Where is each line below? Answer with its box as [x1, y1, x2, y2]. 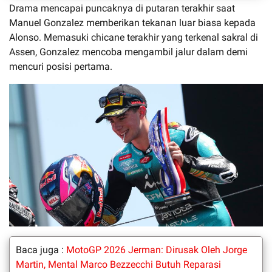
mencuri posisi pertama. [9, 60, 112, 72]
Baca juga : [16, 243, 66, 256]
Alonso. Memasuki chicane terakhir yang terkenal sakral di [9, 31, 258, 43]
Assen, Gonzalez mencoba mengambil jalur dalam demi [9, 46, 248, 58]
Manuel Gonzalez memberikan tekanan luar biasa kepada [9, 16, 256, 29]
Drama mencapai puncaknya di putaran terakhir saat [9, 2, 235, 14]
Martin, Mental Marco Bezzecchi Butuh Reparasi [16, 258, 221, 270]
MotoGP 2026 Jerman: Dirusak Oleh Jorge [66, 243, 247, 256]
